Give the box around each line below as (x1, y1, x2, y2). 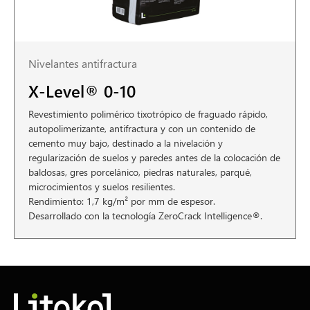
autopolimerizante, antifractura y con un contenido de (28, 122, 255, 135)
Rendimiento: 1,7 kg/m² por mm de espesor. (28, 194, 215, 208)
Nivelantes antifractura (28, 56, 137, 71)
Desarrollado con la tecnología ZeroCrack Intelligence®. (28, 209, 262, 222)
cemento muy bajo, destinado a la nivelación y (28, 136, 223, 149)
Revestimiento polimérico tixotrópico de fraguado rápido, (28, 107, 268, 120)
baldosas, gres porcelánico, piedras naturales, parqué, (28, 165, 252, 179)
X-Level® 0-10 (28, 80, 136, 102)
